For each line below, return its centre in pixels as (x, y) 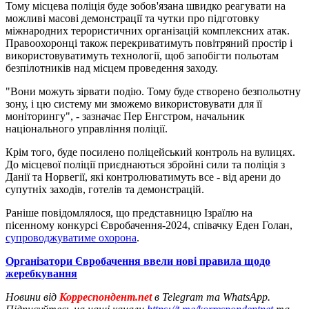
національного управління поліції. (87, 128)
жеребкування (41, 273)
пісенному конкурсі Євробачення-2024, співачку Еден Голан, (149, 225)
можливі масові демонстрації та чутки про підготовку (132, 18)
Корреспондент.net (106, 297)
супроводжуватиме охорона (71, 237)
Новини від (31, 297)
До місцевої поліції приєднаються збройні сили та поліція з (145, 164)
